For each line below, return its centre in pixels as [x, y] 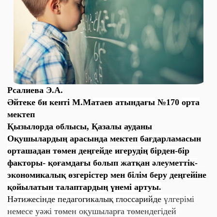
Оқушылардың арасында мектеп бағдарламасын [104, 139]
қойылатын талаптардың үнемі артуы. [84, 187]
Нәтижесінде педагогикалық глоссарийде [85, 199]
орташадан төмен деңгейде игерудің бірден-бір [98, 151]
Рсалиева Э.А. [35, 90]
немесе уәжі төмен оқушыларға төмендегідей [93, 211]
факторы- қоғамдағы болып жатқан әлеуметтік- [102, 163]
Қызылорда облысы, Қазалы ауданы [80, 126]
